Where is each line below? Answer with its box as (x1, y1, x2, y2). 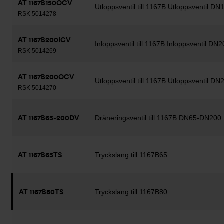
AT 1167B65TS (18, 151, 62, 159)
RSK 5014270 (18, 84, 56, 91)
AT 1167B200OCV (18, 73, 74, 81)
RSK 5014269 (18, 47, 56, 54)
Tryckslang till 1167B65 (95, 151, 167, 159)
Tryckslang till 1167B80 (95, 188, 167, 196)
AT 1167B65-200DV (18, 114, 79, 122)
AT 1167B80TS (19, 188, 64, 196)
